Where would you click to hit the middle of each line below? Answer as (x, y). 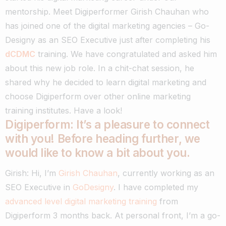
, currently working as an (166, 173)
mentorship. (29, 11)
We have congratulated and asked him (144, 54)
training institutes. (39, 110)
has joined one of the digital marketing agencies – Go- (107, 25)
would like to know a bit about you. (98, 152)
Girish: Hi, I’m (32, 173)
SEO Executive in (39, 187)
